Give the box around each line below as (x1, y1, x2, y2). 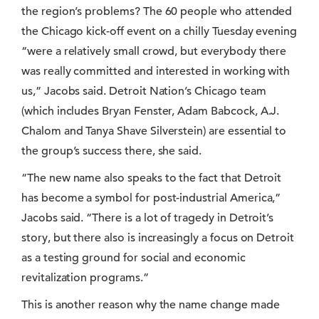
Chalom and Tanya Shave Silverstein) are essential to (21, 124, 287, 138)
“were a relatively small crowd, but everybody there (21, 44, 287, 58)
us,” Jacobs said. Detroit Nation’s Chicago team (21, 84, 266, 98)
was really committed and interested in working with (21, 64, 291, 78)
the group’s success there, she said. (21, 144, 202, 158)
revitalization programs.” (21, 271, 149, 285)
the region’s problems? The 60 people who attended (21, 4, 293, 19)
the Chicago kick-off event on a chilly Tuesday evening (21, 24, 298, 38)
